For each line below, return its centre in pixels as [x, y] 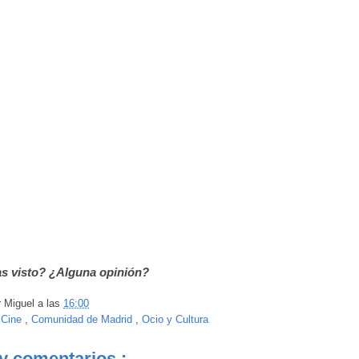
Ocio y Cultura [175, 320]
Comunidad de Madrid [83, 320]
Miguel [21, 304]
